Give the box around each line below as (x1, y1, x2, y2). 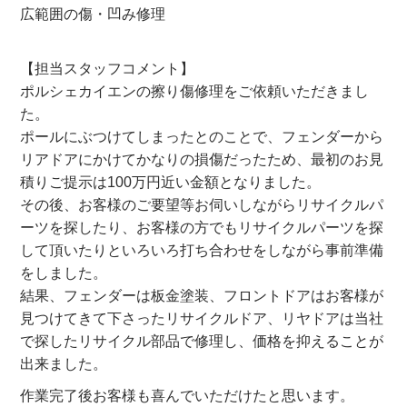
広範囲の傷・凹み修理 (20, 6, 166, 23)
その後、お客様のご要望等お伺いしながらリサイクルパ (20, 197, 384, 213)
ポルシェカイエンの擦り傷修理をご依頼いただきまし (20, 84, 370, 100)
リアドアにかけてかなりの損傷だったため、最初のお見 (20, 152, 384, 168)
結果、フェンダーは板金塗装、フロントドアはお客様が (20, 288, 384, 304)
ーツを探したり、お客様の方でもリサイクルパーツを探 (20, 220, 384, 236)
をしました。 (20, 265, 108, 282)
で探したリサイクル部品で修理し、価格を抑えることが (20, 333, 384, 350)
